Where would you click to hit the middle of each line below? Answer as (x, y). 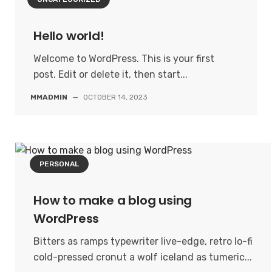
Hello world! (69, 36)
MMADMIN (49, 97)
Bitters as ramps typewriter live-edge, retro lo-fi (143, 241)
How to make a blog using (113, 200)
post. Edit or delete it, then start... (110, 74)
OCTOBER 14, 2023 (115, 97)
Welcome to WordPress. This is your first (124, 59)
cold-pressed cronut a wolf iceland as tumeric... (143, 257)
